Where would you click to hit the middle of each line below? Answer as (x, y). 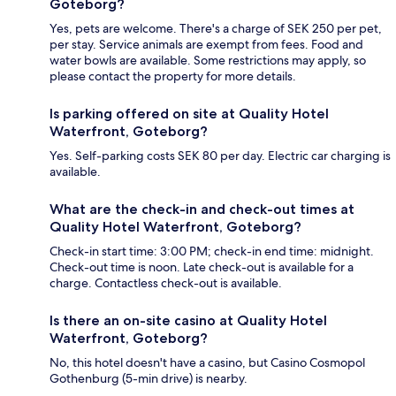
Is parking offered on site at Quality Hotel (189, 114)
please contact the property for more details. (173, 76)
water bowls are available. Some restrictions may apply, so (208, 61)
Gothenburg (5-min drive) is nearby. (148, 379)
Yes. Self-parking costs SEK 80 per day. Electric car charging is (220, 156)
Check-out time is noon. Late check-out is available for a (202, 267)
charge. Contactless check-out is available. (166, 283)
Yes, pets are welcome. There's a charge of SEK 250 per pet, (216, 29)
